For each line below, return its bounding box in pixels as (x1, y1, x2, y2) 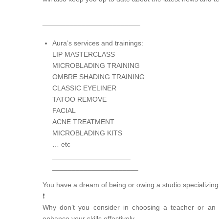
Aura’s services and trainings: (52, 39, 143, 47)
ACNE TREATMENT (52, 118, 114, 126)
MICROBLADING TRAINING (52, 62, 140, 70)
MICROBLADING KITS (52, 129, 122, 137)
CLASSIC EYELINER (52, 84, 116, 92)
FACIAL (52, 107, 76, 115)
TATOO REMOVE (52, 95, 107, 104)
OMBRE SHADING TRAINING (52, 73, 145, 81)
